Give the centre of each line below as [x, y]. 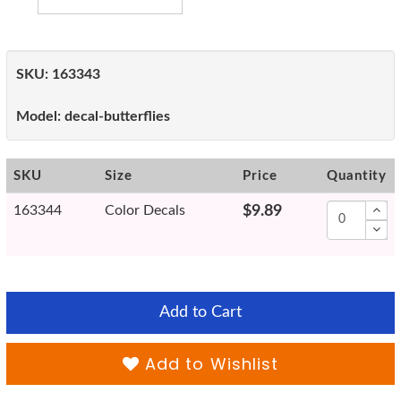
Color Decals [145, 210]
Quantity [357, 175]
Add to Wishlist [209, 363]
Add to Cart [200, 312]
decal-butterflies [115, 116]
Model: [38, 116]
